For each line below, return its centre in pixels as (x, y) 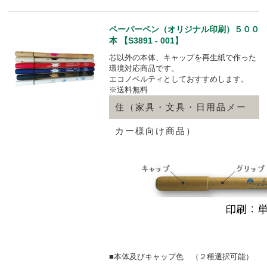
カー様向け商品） (156, 131)
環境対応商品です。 (144, 68)
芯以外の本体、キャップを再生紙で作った (183, 57)
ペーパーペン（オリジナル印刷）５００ (184, 29)
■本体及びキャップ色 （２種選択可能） (181, 256)
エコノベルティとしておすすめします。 (179, 79)
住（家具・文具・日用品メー (181, 107)
